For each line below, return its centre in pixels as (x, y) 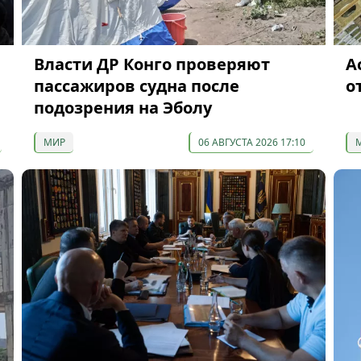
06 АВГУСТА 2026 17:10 (251, 142)
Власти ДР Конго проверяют (151, 64)
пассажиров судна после (136, 85)
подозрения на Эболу (122, 107)
